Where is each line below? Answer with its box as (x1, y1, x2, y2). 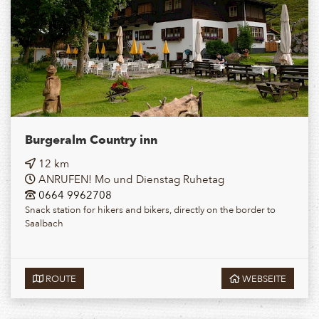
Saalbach (25, 215, 63, 231)
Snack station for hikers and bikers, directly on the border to (25, 202, 276, 217)
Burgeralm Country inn (25, 129, 157, 150)
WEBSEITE (240, 271, 286, 286)
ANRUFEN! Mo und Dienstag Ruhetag (36, 170, 224, 188)
